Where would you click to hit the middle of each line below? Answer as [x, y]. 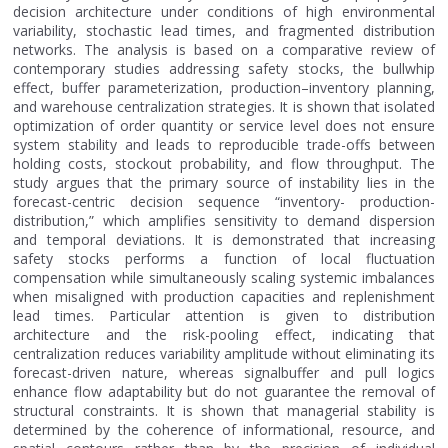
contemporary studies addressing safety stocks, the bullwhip [224, 68]
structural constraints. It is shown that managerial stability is [224, 410]
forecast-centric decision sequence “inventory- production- [224, 201]
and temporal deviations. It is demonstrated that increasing [224, 239]
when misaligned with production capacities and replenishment [224, 296]
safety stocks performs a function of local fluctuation [224, 258]
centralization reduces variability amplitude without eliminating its [224, 353]
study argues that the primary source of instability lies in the [224, 182]
